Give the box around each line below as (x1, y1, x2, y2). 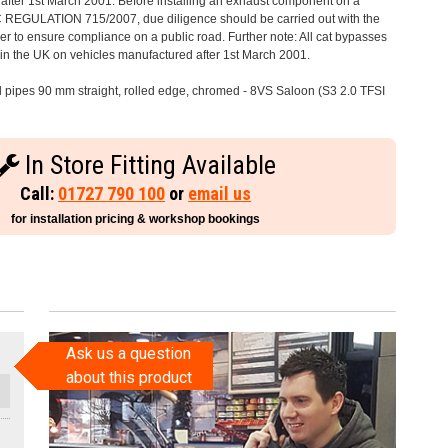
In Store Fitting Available (19, 150, 277, 181)
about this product (65, 367, 192, 387)
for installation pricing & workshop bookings (11, 212, 261, 227)
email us (188, 183, 252, 205)
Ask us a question (66, 343, 192, 363)
